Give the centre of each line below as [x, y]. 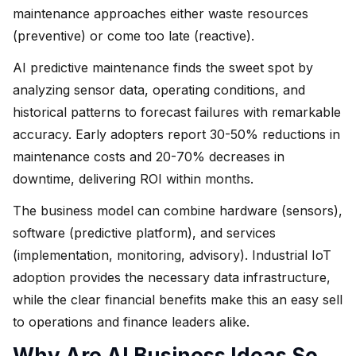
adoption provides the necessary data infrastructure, [172, 277]
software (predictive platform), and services [144, 232]
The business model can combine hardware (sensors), [178, 210]
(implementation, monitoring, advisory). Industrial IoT [172, 255]
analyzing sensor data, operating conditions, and [159, 89]
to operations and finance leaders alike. [131, 321]
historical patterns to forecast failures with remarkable [177, 112]
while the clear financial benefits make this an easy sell [178, 299]
